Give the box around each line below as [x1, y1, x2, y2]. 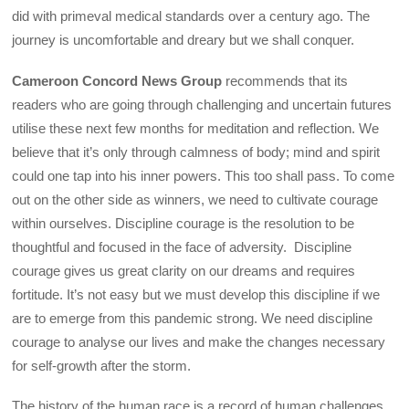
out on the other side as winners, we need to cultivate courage [12, 191, 379, 207]
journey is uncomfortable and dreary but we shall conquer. [12, 32, 355, 48]
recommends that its [222, 72, 349, 89]
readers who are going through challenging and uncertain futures [12, 96, 393, 112]
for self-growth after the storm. [12, 357, 192, 373]
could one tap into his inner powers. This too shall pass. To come [12, 167, 395, 184]
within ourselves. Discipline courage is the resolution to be [12, 215, 355, 231]
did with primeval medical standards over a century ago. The [12, 8, 371, 25]
